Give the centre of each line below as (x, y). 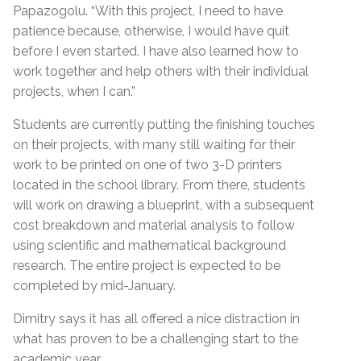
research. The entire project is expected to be (147, 265)
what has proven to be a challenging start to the (156, 338)
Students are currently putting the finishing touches (164, 124)
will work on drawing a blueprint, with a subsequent (164, 205)
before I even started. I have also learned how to (156, 51)
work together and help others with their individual (161, 71)
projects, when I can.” (74, 91)
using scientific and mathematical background (149, 245)
